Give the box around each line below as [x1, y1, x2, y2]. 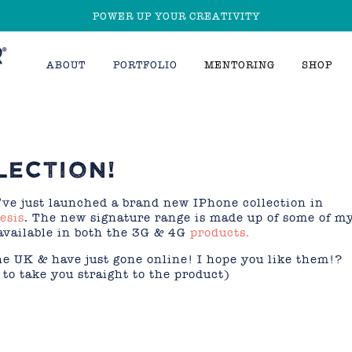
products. [190, 225, 250, 240]
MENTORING [203, 59, 275, 71]
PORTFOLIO [112, 59, 178, 71]
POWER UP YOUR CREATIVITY [92, 9, 260, 22]
